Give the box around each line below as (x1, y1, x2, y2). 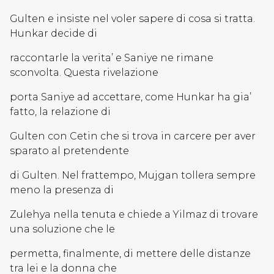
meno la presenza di (10, 184, 114, 196)
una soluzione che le (10, 223, 115, 235)
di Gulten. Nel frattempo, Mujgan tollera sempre (10, 169, 256, 181)
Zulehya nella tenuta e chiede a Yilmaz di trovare (10, 209, 258, 220)
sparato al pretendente (10, 145, 129, 157)
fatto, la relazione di (10, 106, 111, 117)
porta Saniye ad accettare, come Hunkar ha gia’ (10, 91, 251, 103)
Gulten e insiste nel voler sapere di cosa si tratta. (10, 13, 255, 24)
